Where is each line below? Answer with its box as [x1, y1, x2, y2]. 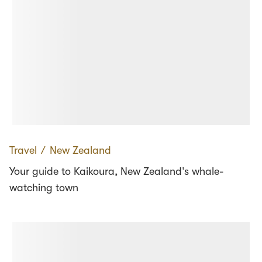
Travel [9, 144, 37, 157]
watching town [9, 182, 78, 194]
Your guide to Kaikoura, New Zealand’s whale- [9, 166, 223, 178]
